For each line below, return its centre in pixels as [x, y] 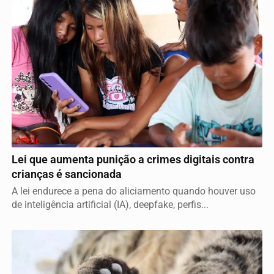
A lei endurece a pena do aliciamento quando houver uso [134, 191]
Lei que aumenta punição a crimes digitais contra [133, 160]
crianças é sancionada [67, 175]
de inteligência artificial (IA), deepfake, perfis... [110, 205]
